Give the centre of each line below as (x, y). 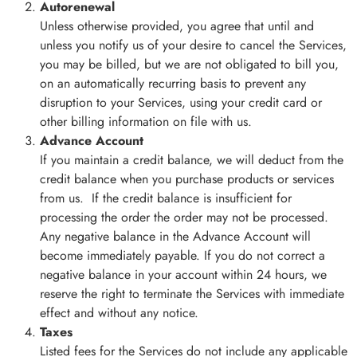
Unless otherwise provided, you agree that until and (177, 26)
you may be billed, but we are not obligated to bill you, (189, 65)
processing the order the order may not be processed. (184, 218)
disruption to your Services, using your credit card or (181, 103)
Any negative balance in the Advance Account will (175, 237)
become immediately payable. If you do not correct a (182, 256)
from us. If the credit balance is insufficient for (166, 198)
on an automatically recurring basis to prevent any (173, 84)
